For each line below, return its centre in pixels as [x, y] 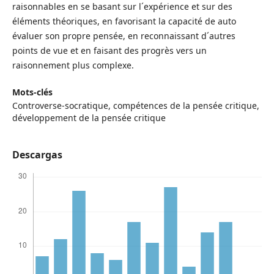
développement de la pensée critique [89, 118]
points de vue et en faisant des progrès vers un [109, 51]
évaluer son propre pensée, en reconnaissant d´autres [124, 36]
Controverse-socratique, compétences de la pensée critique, [135, 106]
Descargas [37, 155]
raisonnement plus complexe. [73, 65]
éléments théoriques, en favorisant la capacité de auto [124, 21]
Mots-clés [32, 92]
